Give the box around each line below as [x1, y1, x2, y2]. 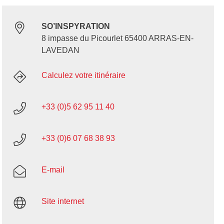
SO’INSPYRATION [41, 22, 110, 31]
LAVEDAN [41, 46, 79, 55]
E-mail [41, 165, 64, 174]
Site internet [41, 197, 84, 206]
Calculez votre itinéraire [41, 71, 125, 80]
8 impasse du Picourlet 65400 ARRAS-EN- [41, 34, 193, 43]
